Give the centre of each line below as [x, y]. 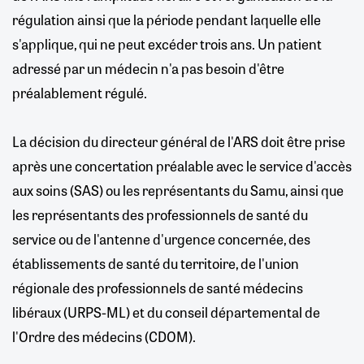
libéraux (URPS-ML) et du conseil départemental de [166, 312]
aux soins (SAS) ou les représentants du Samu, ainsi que [178, 190]
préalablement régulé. [80, 92]
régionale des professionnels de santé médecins [158, 287]
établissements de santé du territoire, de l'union [156, 263]
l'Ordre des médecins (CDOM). [104, 336]
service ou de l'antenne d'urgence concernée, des [161, 238]
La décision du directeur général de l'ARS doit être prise [179, 141]
